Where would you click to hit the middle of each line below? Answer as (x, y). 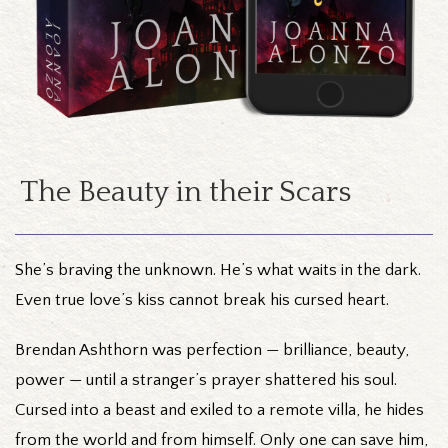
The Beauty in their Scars (185, 192)
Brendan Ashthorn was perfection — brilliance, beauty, (212, 349)
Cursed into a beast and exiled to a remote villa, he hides (219, 409)
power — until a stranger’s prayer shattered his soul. (206, 379)
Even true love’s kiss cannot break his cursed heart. (202, 299)
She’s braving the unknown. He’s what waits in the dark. (218, 269)
